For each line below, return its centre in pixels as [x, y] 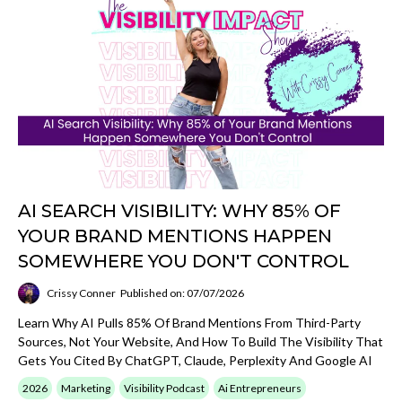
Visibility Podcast [164, 388]
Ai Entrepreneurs [260, 388]
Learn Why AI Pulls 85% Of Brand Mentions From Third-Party [189, 322]
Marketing [86, 388]
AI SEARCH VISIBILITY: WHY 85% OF [179, 210]
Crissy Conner [81, 293]
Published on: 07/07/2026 [182, 293]
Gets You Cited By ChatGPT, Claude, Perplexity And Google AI [195, 360]
